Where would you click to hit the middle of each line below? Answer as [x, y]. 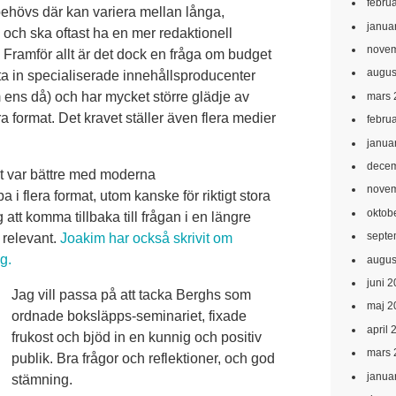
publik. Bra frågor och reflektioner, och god [143, 359]
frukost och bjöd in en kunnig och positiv [137, 338]
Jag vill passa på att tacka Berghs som [131, 295]
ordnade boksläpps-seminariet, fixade [129, 316]
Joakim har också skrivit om [146, 239]
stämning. [42, 380]
